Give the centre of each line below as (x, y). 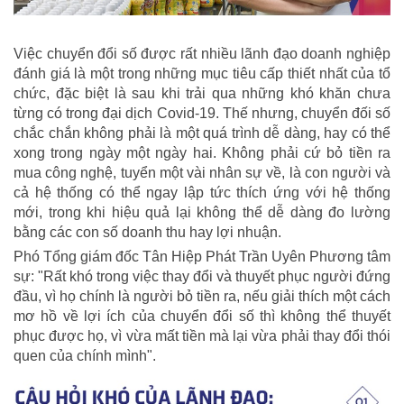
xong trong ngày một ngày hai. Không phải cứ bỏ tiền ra (202, 153)
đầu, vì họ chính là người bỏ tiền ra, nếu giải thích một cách (202, 297)
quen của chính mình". (85, 356)
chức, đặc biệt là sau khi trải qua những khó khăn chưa (202, 94)
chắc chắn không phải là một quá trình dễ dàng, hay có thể (202, 133)
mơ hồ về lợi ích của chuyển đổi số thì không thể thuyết (202, 317)
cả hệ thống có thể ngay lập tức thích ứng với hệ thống (202, 193)
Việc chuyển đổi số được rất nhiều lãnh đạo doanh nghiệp (202, 54)
